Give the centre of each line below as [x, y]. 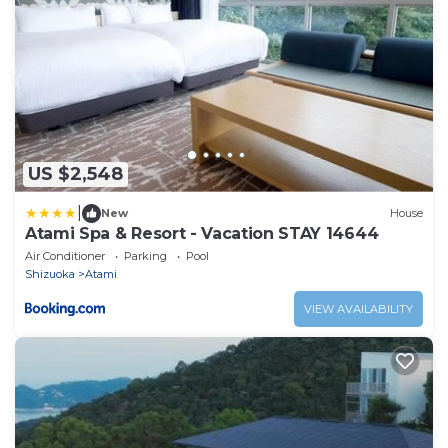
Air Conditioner [65, 255]
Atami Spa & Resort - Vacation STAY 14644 [202, 233]
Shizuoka [50, 273]
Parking [145, 255]
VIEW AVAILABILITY [358, 308]
